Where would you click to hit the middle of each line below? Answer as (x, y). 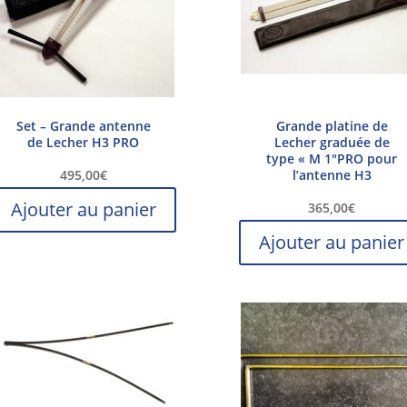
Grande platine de (332, 125)
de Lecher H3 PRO (84, 142)
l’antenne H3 (332, 174)
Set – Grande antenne (83, 125)
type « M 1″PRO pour (332, 158)
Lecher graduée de (332, 142)
